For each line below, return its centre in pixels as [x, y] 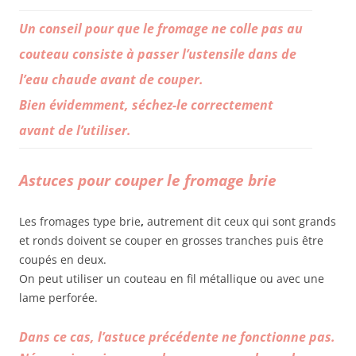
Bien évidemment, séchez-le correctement [146, 105]
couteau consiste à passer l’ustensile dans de [158, 54]
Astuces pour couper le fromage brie [148, 180]
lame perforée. [58, 298]
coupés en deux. [63, 260]
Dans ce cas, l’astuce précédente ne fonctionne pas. [177, 337]
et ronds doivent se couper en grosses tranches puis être [171, 241]
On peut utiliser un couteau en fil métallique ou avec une [172, 279]
